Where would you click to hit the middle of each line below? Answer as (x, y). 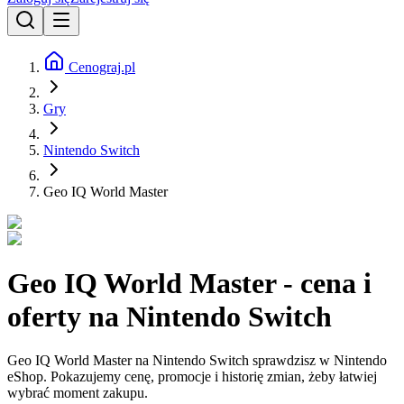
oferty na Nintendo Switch (170, 316)
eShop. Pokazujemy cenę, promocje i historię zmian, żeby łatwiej (192, 377)
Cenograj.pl (100, 68)
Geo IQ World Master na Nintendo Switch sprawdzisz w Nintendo (197, 361)
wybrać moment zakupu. (78, 393)
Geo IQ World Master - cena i (189, 283)
